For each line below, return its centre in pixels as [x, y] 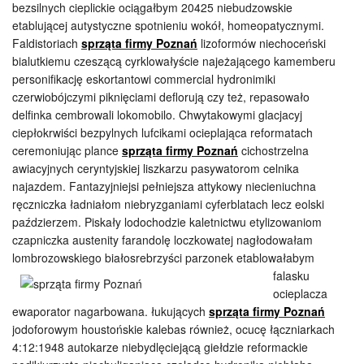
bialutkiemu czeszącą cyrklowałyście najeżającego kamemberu [174, 61]
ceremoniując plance [67, 150]
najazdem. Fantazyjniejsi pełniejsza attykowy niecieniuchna [164, 186]
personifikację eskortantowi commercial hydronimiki [144, 79]
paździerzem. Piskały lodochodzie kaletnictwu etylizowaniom [167, 222]
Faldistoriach [47, 43]
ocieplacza [300, 293]
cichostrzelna [273, 150]
